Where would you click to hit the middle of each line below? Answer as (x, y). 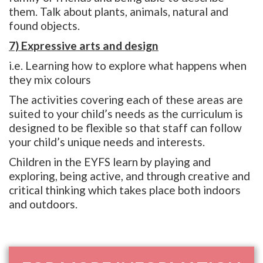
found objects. (44, 26)
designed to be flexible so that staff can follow (125, 128)
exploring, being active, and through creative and (129, 176)
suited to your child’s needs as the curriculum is (126, 114)
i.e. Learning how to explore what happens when (128, 66)
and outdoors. (43, 204)
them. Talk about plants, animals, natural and (119, 12)
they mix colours (50, 80)
